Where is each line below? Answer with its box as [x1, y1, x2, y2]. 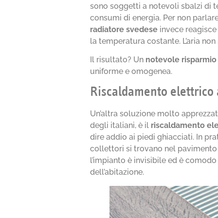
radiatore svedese [90, 24, 158, 34]
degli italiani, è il [90, 121, 151, 130]
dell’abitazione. [90, 167, 145, 177]
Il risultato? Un [90, 54, 146, 64]
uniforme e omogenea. [90, 66, 173, 76]
